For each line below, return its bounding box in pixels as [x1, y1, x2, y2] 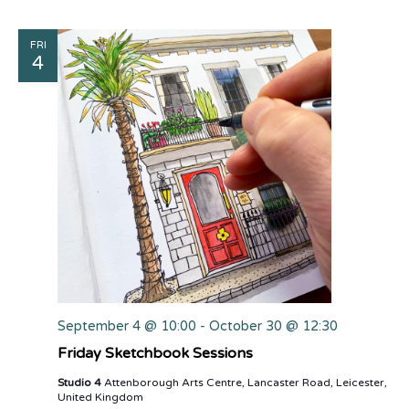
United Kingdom [58, 391, 143, 404]
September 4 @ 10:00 [58, 319, 196, 334]
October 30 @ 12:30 [209, 319, 338, 334]
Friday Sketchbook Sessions [58, 344, 253, 362]
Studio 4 [58, 376, 104, 389]
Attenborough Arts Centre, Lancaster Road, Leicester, [104, 376, 387, 389]
